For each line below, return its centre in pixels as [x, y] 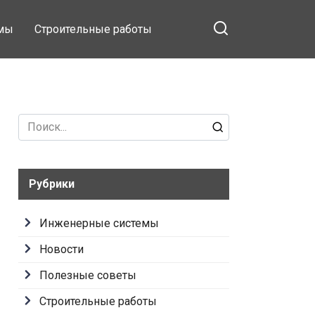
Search [34, 121]
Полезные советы [88, 275]
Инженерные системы [99, 223]
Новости [62, 249]
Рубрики [52, 184]
